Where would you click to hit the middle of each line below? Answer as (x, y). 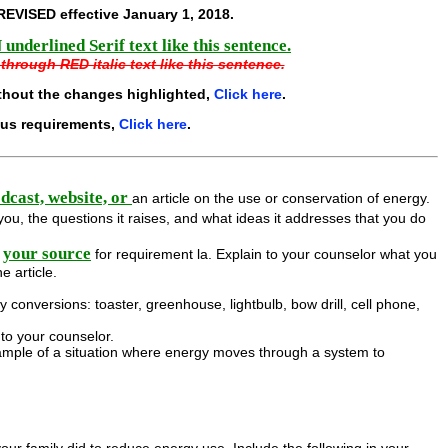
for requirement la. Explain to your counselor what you (264, 254)
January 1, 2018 (176, 13)
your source (47, 253)
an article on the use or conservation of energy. (281, 198)
